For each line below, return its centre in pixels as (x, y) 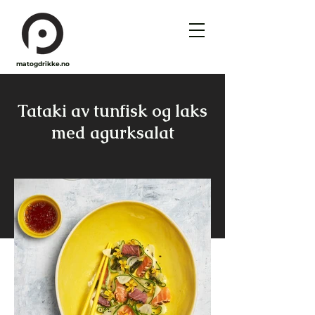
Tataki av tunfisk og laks (112, 111)
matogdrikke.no (43, 64)
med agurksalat (112, 133)
